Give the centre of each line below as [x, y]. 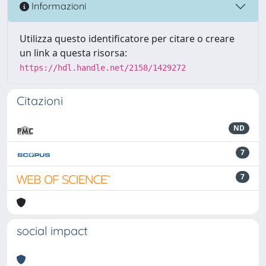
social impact [52, 230]
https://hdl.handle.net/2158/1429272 [103, 67]
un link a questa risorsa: [73, 53]
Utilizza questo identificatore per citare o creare [127, 38]
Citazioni [40, 100]
